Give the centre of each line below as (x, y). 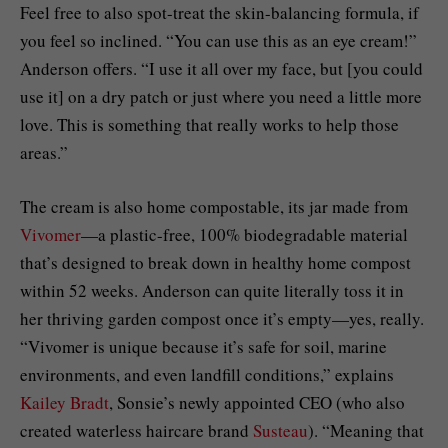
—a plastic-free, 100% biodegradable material (244, 234)
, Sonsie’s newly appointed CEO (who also (257, 402)
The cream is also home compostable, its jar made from (214, 206)
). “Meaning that (366, 430)
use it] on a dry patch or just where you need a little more (221, 96)
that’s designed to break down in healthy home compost (215, 262)
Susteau (280, 430)
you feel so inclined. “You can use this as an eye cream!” (218, 40)
